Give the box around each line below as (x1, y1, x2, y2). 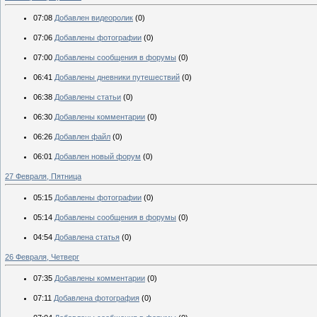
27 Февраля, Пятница (5, 171, 81, 180)
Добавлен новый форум (54, 151, 141, 161)
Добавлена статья (54, 232, 120, 241)
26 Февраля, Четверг (5, 252, 79, 261)
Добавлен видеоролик (54, 13, 133, 22)
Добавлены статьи (54, 92, 121, 101)
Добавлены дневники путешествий (54, 72, 180, 81)
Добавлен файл (54, 132, 110, 141)
